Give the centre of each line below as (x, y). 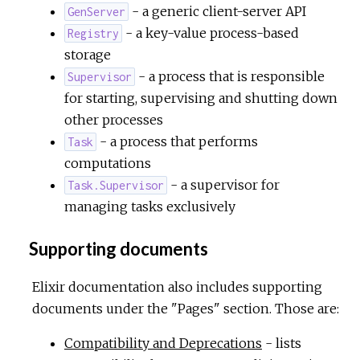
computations (108, 163)
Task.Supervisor (116, 185)
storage (88, 54)
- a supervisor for (224, 184)
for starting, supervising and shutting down (201, 98)
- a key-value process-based (211, 33)
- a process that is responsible (230, 76)
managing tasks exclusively (150, 206)
